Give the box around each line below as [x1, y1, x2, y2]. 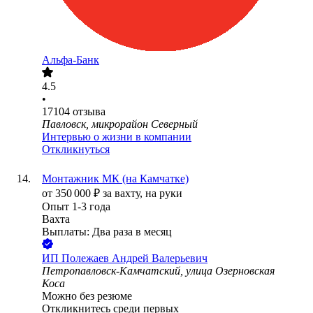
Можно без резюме [42, 290, 132, 303]
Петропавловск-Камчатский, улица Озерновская [42, 265, 275, 277]
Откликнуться [42, 143, 110, 156]
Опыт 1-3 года [42, 201, 110, 213]
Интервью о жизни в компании [42, 131, 191, 143]
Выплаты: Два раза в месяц [42, 226, 172, 238]
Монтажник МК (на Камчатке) [42, 173, 189, 185]
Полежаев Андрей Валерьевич [61, 252, 208, 265]
